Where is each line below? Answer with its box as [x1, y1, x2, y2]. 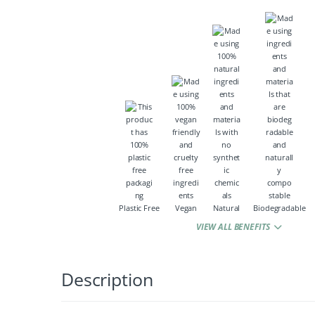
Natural [213, 202, 240, 214]
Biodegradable [253, 202, 306, 214]
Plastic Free [119, 202, 160, 214]
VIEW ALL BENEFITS [195, 221, 272, 233]
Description [61, 267, 153, 292]
